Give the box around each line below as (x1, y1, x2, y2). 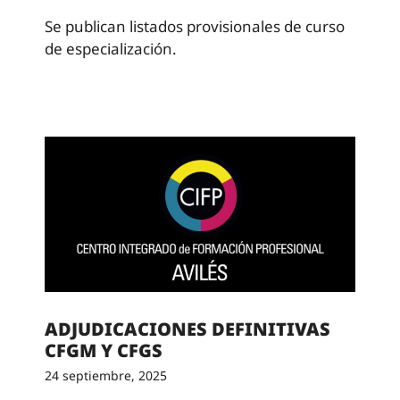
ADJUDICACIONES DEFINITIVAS (45, 316, 330, 341)
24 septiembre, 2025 (45, 366, 167, 384)
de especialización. (45, 38, 177, 59)
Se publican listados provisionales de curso (45, 16, 345, 37)
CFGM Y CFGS (45, 337, 162, 362)
